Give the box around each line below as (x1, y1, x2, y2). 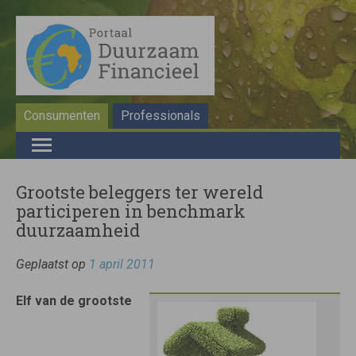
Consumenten (24, 108, 100, 123)
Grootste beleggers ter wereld (16, 180, 263, 203)
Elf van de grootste (16, 293, 132, 308)
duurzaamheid (16, 219, 140, 242)
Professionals (121, 108, 200, 123)
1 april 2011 (89, 257, 155, 272)
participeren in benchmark (16, 199, 246, 222)
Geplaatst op (16, 257, 89, 272)
